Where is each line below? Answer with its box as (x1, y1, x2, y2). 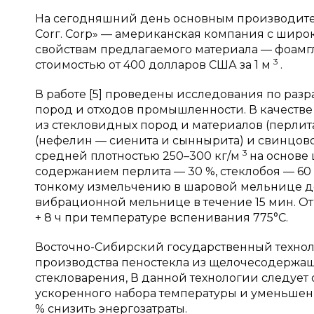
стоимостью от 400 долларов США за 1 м (35, 58, 273, 71)
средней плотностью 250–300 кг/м (35, 149, 243, 163)
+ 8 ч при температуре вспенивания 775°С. (35, 211, 288, 224)
